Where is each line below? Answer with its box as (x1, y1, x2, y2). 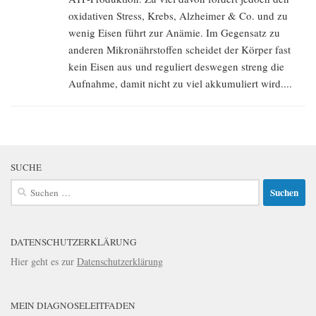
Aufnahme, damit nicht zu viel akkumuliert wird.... (68, 76, 292, 91)
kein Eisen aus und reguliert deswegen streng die (68, 59, 284, 74)
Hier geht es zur (11, 255, 77, 269)
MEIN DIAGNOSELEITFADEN (11, 299, 135, 312)
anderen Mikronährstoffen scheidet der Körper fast (68, 42, 291, 57)
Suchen (10, 179, 39, 193)
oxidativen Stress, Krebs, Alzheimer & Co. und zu (68, 8, 288, 23)
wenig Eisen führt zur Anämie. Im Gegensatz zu (68, 25, 280, 40)
